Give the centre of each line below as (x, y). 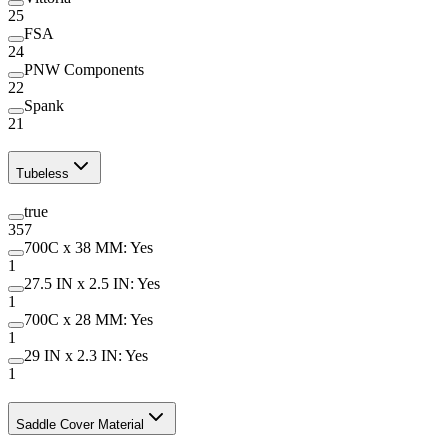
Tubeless (42, 174)
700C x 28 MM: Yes (88, 320)
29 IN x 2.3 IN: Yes (86, 356)
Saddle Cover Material (80, 424)
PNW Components (84, 69)
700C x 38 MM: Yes (88, 248)
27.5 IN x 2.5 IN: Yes (92, 284)
